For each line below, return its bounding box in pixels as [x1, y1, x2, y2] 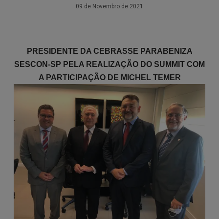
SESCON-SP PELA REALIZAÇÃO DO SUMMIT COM [14, 60, 205, 68]
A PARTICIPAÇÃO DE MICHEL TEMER [38, 73, 181, 82]
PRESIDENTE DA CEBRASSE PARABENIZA [26, 47, 193, 55]
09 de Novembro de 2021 [76, 3, 143, 10]
